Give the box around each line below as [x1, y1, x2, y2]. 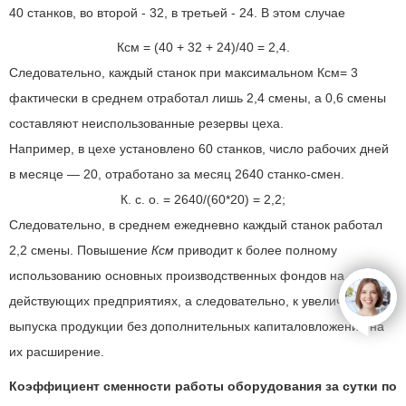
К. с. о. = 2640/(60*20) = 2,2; [121, 192, 285, 207]
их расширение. [9, 344, 104, 359]
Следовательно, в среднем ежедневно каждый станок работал [9, 217, 382, 232]
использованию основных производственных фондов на [9, 268, 344, 283]
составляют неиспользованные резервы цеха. [9, 116, 284, 130]
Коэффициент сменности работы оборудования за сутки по [9, 379, 397, 393]
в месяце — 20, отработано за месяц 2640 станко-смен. [9, 167, 344, 181]
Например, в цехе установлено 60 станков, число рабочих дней [9, 141, 389, 156]
